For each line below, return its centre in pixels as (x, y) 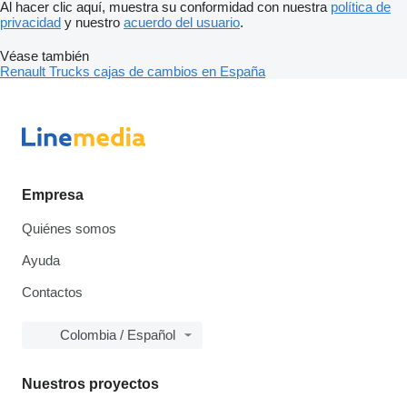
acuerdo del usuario (182, 23)
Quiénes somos (69, 229)
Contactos (52, 293)
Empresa (53, 195)
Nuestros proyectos (90, 384)
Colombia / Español (118, 335)
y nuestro (92, 23)
